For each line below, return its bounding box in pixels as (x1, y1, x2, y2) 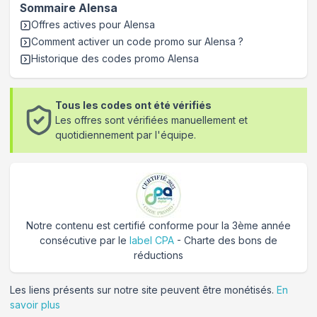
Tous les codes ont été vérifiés (55, 99, 212, 112)
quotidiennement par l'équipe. (55, 129, 197, 142)
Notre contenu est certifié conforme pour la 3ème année (26, 219, 291, 231)
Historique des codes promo (31, 52, 168, 64)
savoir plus (10, 298, 60, 311)
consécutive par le (40, 234, 129, 246)
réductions (134, 248, 183, 261)
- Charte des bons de (174, 234, 277, 246)
